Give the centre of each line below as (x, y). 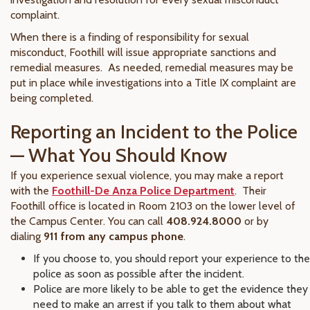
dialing (27, 236)
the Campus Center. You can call (88, 221)
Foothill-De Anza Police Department (143, 191)
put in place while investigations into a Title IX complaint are (153, 83)
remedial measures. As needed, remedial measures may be (152, 67)
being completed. (52, 98)
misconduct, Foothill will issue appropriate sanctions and (143, 52)
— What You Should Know (119, 155)
